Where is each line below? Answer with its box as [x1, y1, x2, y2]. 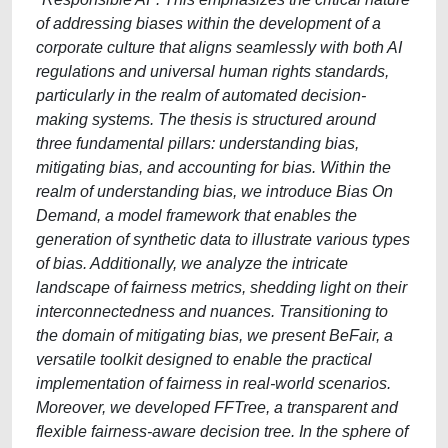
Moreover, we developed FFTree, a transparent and [36, 399, 398, 416]
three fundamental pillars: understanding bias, [36, 135, 359, 152]
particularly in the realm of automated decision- [36, 87, 366, 104]
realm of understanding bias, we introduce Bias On [36, 183, 393, 200]
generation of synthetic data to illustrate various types [36, 231, 410, 248]
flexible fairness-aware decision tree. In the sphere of [36, 423, 408, 440]
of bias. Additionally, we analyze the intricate [36, 255, 348, 272]
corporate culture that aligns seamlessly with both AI [36, 39, 402, 56]
